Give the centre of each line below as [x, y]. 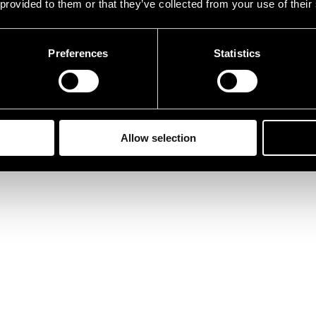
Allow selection [158, 138]
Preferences [78, 53]
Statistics [237, 53]
